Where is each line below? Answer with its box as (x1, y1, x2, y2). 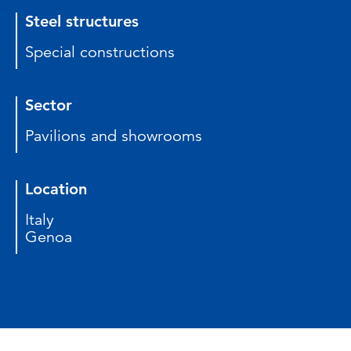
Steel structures (25, 12, 139, 31)
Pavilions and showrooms (25, 126, 202, 146)
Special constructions (25, 42, 175, 62)
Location (25, 179, 87, 198)
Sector (25, 96, 72, 114)
